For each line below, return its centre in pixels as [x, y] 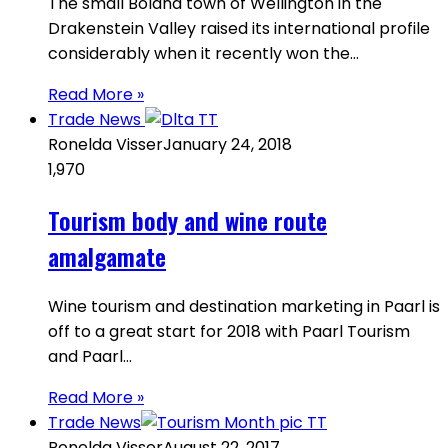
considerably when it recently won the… [203, 53]
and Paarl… [90, 356]
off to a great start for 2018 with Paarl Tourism [229, 331]
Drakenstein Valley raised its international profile [239, 28]
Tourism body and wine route [187, 219]
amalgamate [107, 255]
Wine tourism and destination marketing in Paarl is [244, 306]
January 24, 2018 [227, 144]
